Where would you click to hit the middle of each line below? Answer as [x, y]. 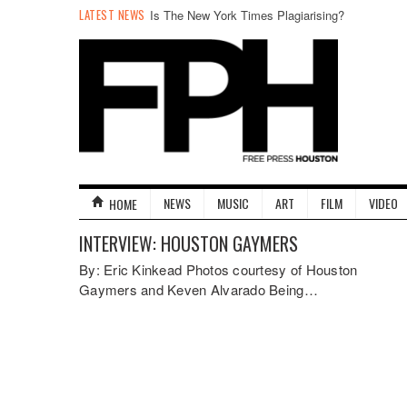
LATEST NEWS [114, 15]
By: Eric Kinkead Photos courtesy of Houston [218, 269]
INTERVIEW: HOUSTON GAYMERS [189, 243]
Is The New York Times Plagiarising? [247, 15]
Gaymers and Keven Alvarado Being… [199, 289]
